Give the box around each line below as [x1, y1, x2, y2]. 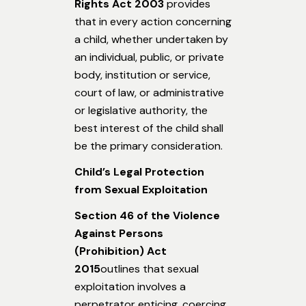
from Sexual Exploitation [74, 182, 208, 197]
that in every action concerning [74, 14, 232, 29]
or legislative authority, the [74, 103, 208, 118]
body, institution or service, [74, 68, 210, 83]
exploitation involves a [74, 279, 186, 294]
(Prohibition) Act [74, 244, 167, 259]
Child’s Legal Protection [74, 165, 204, 180]
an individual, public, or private [74, 50, 224, 65]
